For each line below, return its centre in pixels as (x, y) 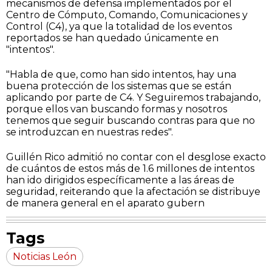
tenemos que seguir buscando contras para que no (131, 120)
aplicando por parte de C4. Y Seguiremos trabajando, (133, 97)
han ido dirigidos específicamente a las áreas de (120, 180)
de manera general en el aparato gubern (105, 203)
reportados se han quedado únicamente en (112, 38)
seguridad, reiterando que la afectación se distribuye (133, 191)
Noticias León (45, 256)
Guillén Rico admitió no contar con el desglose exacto (136, 157)
